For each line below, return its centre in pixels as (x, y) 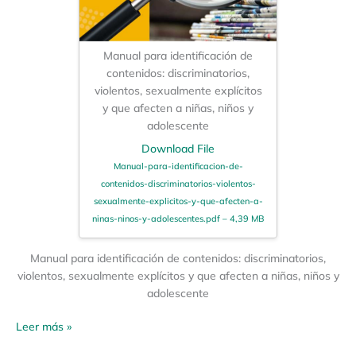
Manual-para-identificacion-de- (178, 166)
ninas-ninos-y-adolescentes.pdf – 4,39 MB (178, 218)
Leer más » (44, 327)
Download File (178, 148)
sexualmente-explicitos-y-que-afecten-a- (178, 201)
